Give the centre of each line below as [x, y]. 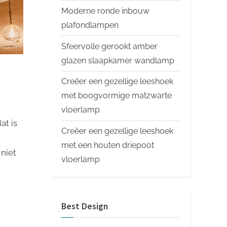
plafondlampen [90, 25]
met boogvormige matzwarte [117, 96]
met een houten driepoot [108, 145]
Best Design [85, 206]
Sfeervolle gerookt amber [109, 46]
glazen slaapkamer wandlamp [118, 60]
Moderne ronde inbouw [105, 11]
